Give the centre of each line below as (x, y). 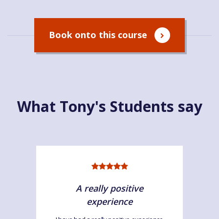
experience (109, 201)
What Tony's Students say (109, 106)
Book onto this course (98, 34)
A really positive (109, 188)
